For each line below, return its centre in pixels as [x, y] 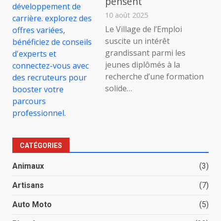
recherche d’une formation [155, 77]
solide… [119, 89]
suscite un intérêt [138, 41]
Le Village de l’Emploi [144, 29]
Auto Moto [32, 204]
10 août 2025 [127, 15]
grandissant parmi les [146, 53]
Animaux [28, 166]
